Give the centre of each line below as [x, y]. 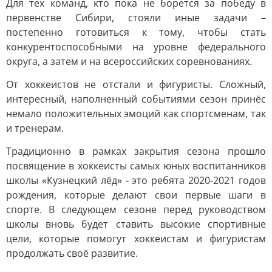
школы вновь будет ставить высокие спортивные [136, 224]
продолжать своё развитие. [72, 253]
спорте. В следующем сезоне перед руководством [136, 209]
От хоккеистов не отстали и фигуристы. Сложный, [136, 84]
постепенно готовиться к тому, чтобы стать [136, 32]
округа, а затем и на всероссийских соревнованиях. [129, 61]
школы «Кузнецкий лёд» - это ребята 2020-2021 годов [136, 180]
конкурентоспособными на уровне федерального [136, 47]
